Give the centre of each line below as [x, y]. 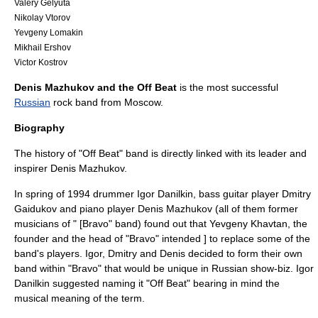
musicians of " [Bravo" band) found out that [112, 224]
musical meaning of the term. [79, 298]
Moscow [142, 102]
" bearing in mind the [233, 283]
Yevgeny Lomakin [49, 32]
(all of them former [255, 209]
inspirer [32, 168]
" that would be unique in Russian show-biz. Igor [206, 268]
